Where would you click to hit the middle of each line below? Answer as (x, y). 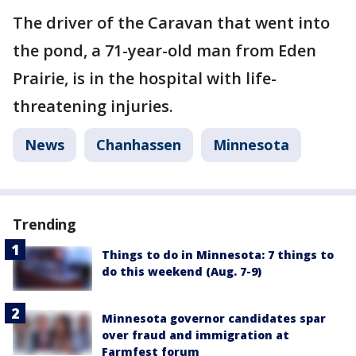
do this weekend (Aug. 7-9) (182, 271)
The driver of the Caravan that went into (171, 23)
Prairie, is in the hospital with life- (145, 78)
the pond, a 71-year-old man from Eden (164, 50)
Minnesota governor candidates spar (214, 319)
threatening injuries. (93, 106)
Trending (45, 224)
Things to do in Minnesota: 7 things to (218, 255)
